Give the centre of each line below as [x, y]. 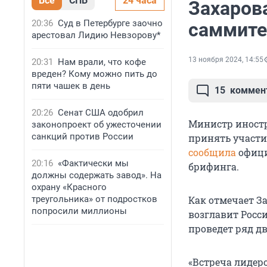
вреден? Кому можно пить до [94, 74]
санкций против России [83, 136]
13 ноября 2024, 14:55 [226, 60]
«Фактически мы [93, 163]
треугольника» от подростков [94, 199]
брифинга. [214, 167]
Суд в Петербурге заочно [110, 23]
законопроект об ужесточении [97, 125]
